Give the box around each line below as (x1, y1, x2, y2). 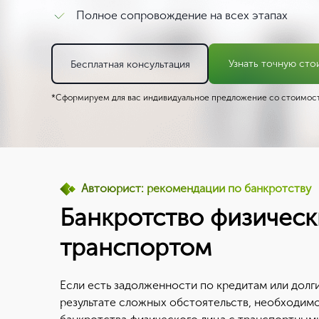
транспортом (60, 233, 211, 262)
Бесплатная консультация (70, 58, 190, 70)
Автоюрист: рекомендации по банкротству (81, 182, 311, 195)
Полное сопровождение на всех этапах (76, 9, 288, 22)
